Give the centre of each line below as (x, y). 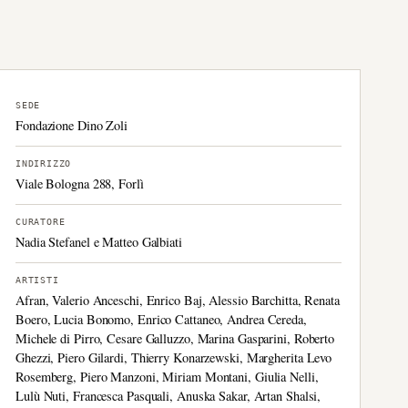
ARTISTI (37, 280)
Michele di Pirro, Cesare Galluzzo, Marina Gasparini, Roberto (175, 338)
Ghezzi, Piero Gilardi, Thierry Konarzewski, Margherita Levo (174, 357)
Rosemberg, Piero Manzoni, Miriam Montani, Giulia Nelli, (167, 377)
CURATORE (41, 222)
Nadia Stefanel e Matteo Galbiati (99, 242)
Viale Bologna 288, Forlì (80, 184)
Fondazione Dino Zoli (72, 125)
